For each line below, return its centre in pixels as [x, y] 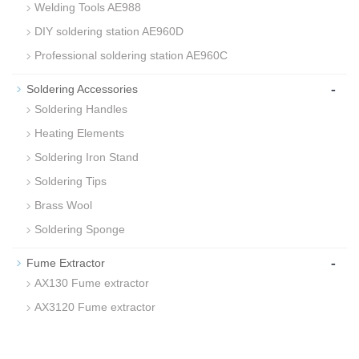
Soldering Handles [81, 109]
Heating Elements [79, 133]
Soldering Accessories [82, 89]
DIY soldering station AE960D [109, 31]
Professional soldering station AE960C [131, 55]
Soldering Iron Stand [87, 157]
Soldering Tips [71, 181]
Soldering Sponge [80, 229]
